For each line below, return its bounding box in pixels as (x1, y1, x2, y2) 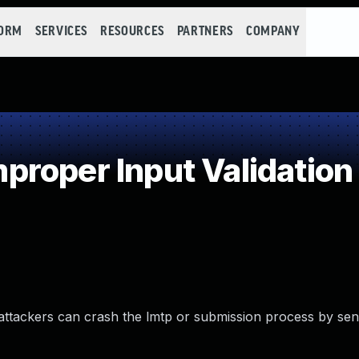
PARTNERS (176, 25, 233, 38)
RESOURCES (100, 25, 164, 38)
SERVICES (34, 25, 88, 38)
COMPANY (245, 25, 301, 38)
